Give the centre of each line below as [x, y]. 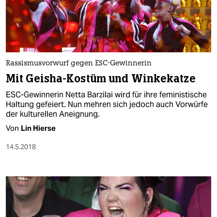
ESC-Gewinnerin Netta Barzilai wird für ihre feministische [106, 94]
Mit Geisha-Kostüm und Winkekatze [101, 78]
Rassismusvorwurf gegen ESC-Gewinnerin [79, 63]
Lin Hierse [38, 128]
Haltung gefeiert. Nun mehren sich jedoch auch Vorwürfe [107, 104]
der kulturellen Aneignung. [53, 114]
